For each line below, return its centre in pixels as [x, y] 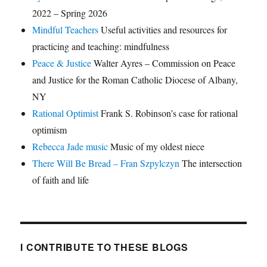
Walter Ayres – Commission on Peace [164, 63]
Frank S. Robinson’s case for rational [168, 113]
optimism [50, 130]
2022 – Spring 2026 [70, 13]
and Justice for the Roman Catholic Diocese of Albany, [135, 80]
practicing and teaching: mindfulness [101, 46]
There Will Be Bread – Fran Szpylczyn [106, 163]
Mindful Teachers [66, 30]
